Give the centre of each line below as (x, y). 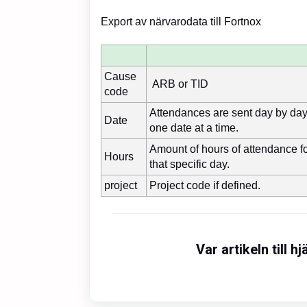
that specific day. (189, 164)
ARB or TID (179, 84)
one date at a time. (194, 127)
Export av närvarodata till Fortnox (182, 21)
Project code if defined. (205, 185)
